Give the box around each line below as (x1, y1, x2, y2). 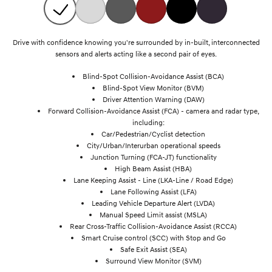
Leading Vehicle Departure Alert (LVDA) (92, 198, 215, 208)
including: (132, 117, 165, 127)
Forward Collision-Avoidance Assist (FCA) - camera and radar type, (47, 106, 259, 115)
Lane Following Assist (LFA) (110, 186, 197, 196)
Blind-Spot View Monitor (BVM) (103, 83, 204, 92)
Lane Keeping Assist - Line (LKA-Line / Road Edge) (73, 175, 233, 185)
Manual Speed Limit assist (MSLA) (100, 209, 207, 219)
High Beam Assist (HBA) (115, 163, 192, 173)
